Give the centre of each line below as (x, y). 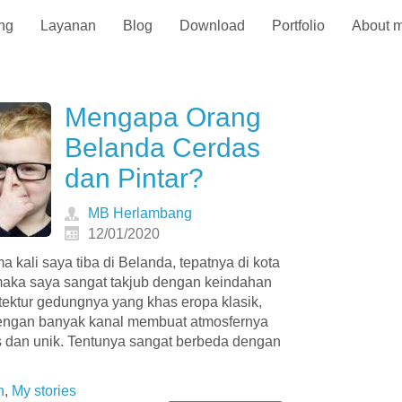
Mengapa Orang (162, 117)
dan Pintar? (134, 178)
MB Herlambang (140, 213)
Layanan (68, 26)
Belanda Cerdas (162, 147)
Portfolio (298, 26)
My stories (44, 390)
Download (212, 26)
